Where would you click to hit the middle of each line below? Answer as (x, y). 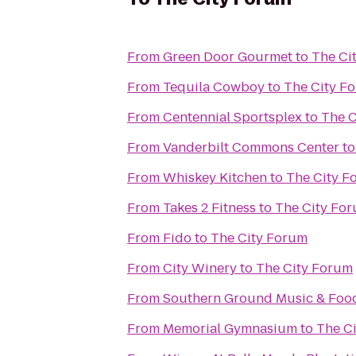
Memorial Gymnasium (230, 329)
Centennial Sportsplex (232, 117)
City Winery (200, 268)
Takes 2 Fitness (209, 208)
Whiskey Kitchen (215, 178)
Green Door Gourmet (228, 57)
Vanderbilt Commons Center (251, 147)
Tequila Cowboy (214, 87)
